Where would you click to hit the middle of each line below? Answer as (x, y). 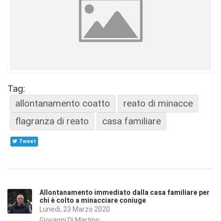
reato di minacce (158, 103)
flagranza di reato (52, 121)
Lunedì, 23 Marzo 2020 (75, 209)
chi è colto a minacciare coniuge (93, 200)
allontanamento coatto (63, 103)
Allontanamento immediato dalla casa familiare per (125, 192)
